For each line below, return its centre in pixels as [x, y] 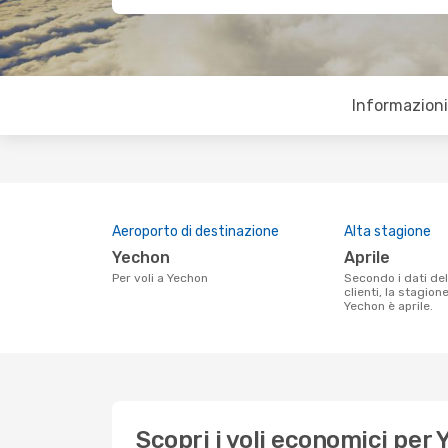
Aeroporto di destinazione [195, 231]
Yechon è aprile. [388, 306]
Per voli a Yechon [163, 278]
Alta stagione [387, 231]
